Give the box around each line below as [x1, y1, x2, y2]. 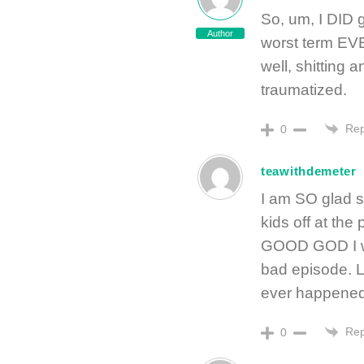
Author [207, 28, 233, 38]
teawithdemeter [261, 163, 357, 178]
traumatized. [261, 80, 347, 98]
